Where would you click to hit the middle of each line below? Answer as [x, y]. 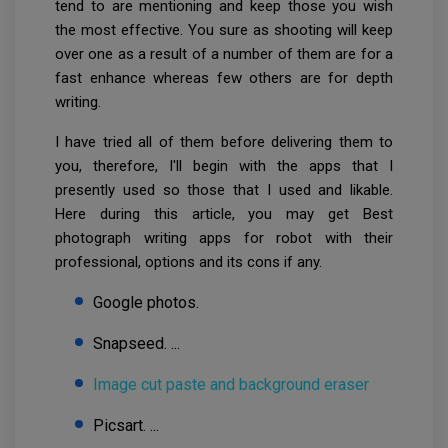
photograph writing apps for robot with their [224, 237]
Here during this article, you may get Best [224, 213]
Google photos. [146, 302]
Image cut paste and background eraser [231, 384]
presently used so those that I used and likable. [224, 189]
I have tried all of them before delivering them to [224, 141]
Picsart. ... [126, 425]
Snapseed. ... [136, 343]
